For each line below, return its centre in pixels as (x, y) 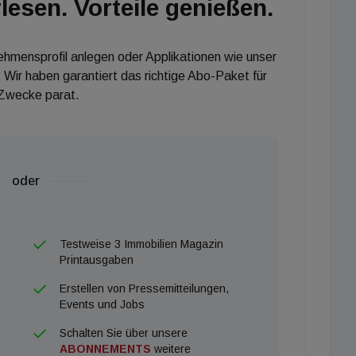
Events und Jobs (102, 304)
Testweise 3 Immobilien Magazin (141, 244)
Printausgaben (96, 259)
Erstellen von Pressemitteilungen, (144, 288)
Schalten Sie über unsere (123, 333)
